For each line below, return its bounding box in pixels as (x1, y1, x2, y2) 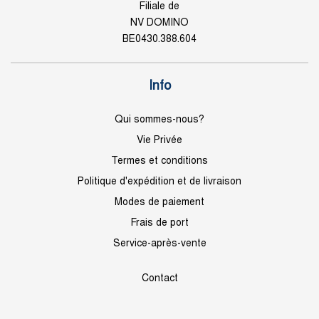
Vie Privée (137, 136, 182, 145)
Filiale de (140, 2, 179, 11)
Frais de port (130, 219, 189, 228)
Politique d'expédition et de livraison (78, 177, 241, 187)
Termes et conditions (111, 157, 208, 166)
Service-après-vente (113, 239, 206, 249)
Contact (141, 274, 178, 283)
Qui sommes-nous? (115, 115, 204, 125)
